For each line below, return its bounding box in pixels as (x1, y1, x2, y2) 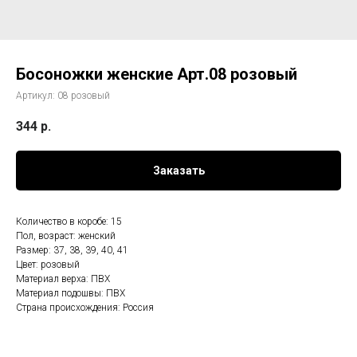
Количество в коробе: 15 (16, 216, 122, 228)
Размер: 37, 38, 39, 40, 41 (16, 245, 128, 257)
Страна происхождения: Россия (16, 302, 154, 314)
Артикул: (16, 90, 57, 101)
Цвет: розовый (16, 259, 80, 271)
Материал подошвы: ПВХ (16, 288, 125, 300)
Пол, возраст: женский (16, 230, 116, 242)
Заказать (152, 164, 205, 178)
